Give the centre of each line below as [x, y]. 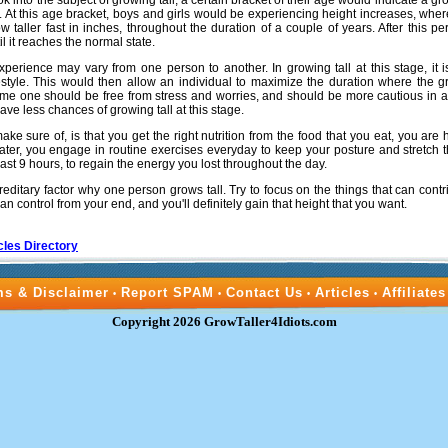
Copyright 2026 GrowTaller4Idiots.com [224, 321]
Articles [342, 292]
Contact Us [264, 292]
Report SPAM [167, 292]
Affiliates [414, 292]
